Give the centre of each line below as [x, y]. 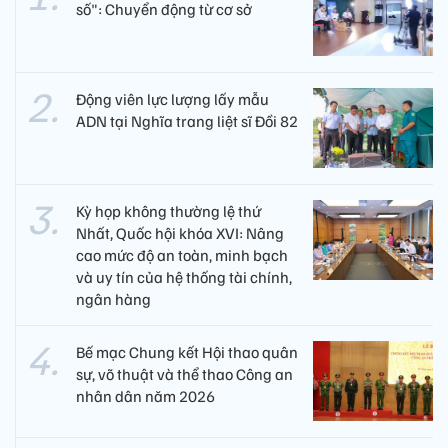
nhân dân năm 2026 [145, 396]
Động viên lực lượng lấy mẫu [172, 99]
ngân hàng [113, 299]
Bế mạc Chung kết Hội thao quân [187, 352]
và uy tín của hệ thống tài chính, [184, 277]
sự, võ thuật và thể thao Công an [184, 374]
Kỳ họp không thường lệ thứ [168, 211]
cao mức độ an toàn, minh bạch [182, 255]
